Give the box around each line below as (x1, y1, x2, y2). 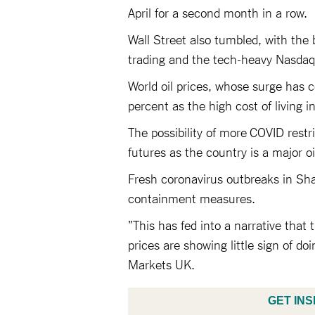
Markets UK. (128, 256, 195, 271)
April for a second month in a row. (128, 4, 307, 20)
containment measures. (128, 190, 255, 205)
